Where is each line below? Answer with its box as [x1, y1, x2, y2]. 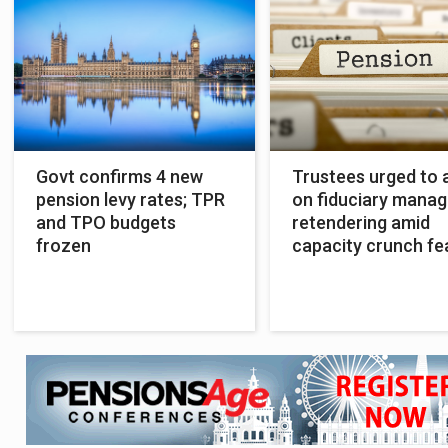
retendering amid [291, 211, 430, 233]
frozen [36, 234, 91, 256]
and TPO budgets [36, 211, 176, 233]
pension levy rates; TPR [36, 188, 225, 210]
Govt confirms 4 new [36, 165, 203, 187]
